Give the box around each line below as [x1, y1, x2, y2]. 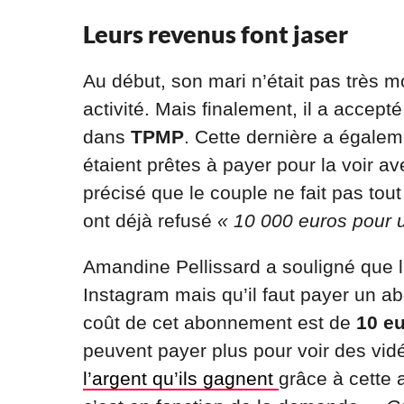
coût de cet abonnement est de [83, 312, 356, 334]
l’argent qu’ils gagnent [83, 368, 279, 390]
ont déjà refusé [83, 210, 217, 232]
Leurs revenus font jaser [83, 19, 348, 50]
